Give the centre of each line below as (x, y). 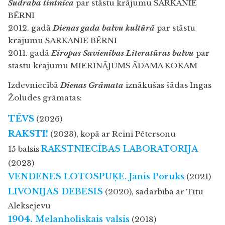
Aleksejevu (29, 205)
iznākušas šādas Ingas (167, 85)
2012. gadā (30, 28)
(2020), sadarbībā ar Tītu (153, 191)
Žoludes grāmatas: (45, 98)
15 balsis (25, 149)
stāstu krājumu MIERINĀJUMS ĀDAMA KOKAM (103, 66)
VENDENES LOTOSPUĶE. (69, 176)
